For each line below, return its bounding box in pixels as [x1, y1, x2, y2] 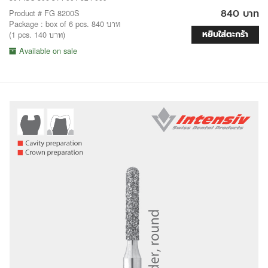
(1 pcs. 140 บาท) [9, 28, 65, 40]
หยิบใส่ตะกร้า [202, 28, 248, 41]
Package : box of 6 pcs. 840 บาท [9, 17, 120, 29]
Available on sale [17, 44, 77, 56]
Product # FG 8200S [9, 7, 80, 19]
